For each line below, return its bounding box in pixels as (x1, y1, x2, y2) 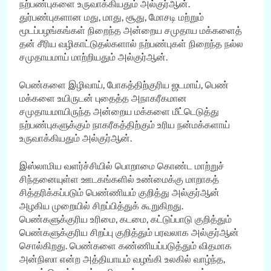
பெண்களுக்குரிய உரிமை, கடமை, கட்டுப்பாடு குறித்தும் (19, 213, 232, 225)
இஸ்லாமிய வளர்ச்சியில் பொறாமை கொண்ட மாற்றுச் (19, 160, 224, 172)
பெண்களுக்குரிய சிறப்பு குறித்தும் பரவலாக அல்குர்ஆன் (19, 226, 239, 238)
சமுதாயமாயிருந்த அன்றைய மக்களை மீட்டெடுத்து (19, 105, 219, 117)
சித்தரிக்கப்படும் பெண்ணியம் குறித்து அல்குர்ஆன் (19, 186, 220, 198)
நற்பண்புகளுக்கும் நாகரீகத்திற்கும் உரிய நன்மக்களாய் (19, 119, 230, 131)
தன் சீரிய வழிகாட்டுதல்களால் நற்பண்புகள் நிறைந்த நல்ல (19, 38, 243, 50)
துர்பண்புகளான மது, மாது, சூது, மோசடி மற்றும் (19, 11, 204, 23)
